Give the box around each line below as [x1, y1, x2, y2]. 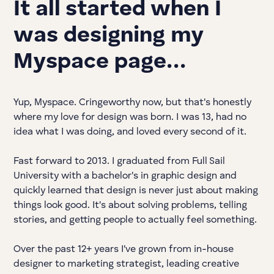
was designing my [13, 25, 204, 47]
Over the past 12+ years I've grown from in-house [13, 245, 234, 254]
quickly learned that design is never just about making [13, 186, 259, 196]
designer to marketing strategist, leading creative [13, 259, 240, 269]
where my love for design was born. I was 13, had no [13, 113, 247, 122]
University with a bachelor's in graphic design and [13, 171, 237, 181]
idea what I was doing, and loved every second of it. [13, 127, 247, 137]
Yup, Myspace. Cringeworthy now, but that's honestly [13, 98, 252, 108]
